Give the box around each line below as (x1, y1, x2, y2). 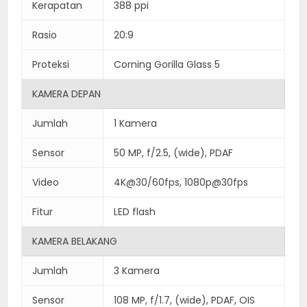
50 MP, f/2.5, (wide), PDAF (114, 145, 234, 160)
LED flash (114, 204, 156, 219)
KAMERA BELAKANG (32, 234, 118, 248)
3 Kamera (114, 263, 160, 278)
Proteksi (32, 57, 70, 71)
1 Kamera (114, 116, 158, 130)
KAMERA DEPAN (32, 86, 101, 101)
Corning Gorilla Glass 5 (114, 57, 221, 71)
